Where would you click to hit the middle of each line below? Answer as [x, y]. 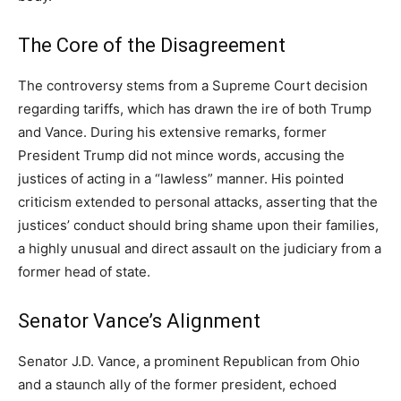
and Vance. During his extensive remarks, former [172, 132]
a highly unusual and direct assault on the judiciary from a [200, 249]
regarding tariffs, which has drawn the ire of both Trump [195, 109]
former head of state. [84, 272]
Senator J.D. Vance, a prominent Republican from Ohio [189, 362]
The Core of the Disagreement [152, 46]
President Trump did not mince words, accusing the [181, 156]
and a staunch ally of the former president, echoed [177, 385]
